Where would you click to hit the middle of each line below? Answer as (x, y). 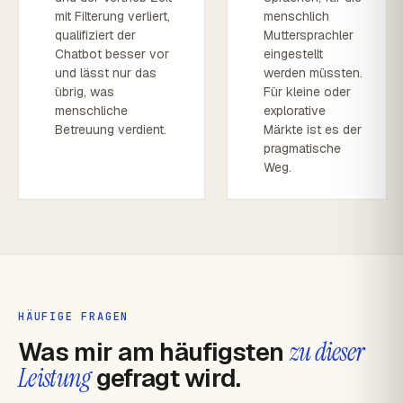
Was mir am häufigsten (154, 352)
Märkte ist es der (313, 130)
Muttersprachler (309, 35)
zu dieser (327, 352)
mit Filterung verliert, (112, 16)
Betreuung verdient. (111, 130)
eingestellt (294, 54)
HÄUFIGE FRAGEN (74, 317)
